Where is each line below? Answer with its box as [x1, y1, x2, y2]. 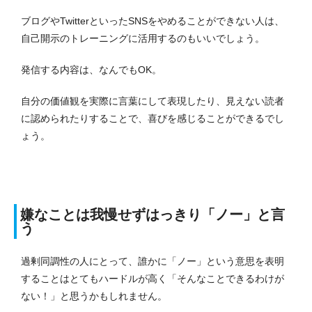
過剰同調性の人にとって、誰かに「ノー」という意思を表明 [21, 256, 284, 267]
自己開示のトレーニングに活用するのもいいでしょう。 [21, 33, 265, 45]
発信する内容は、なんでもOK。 [21, 64, 162, 76]
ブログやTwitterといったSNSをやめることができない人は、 [21, 15, 284, 27]
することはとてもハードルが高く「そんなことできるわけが [21, 273, 284, 285]
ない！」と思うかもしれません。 [21, 290, 167, 302]
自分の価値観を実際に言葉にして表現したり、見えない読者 [21, 95, 284, 107]
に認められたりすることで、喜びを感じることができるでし [21, 113, 284, 125]
